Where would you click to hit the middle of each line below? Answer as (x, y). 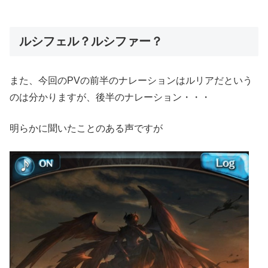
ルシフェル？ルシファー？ (91, 41)
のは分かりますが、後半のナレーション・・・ (110, 97)
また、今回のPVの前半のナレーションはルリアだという (131, 80)
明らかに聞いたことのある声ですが (86, 128)
